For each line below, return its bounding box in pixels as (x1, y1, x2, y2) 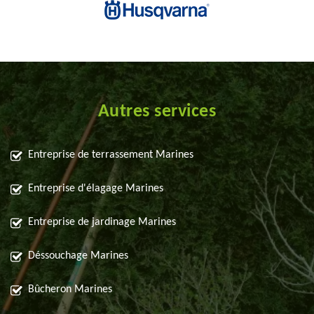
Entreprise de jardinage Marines (28, 217, 176, 228)
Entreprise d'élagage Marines (28, 183, 163, 195)
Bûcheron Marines (28, 284, 112, 296)
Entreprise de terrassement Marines (28, 149, 193, 161)
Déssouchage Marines (28, 250, 128, 262)
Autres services (97, 102, 217, 122)
